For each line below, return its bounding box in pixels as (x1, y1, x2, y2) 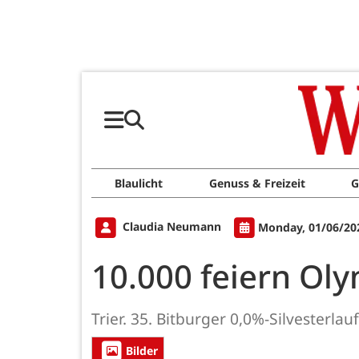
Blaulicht (114, 175, 163, 191)
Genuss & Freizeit (208, 175, 305, 191)
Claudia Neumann (119, 219, 224, 235)
